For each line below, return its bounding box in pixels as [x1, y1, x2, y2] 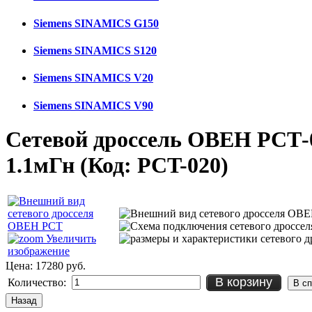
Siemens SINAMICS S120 [33, 45, 157, 57]
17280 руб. [36, 260, 86, 272]
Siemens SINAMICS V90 [33, 99, 153, 111]
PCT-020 [137, 152, 221, 178]
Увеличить [43, 233, 96, 245]
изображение [8, 245, 70, 258]
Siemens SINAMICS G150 [33, 17, 159, 29]
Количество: [8, 276, 69, 289]
